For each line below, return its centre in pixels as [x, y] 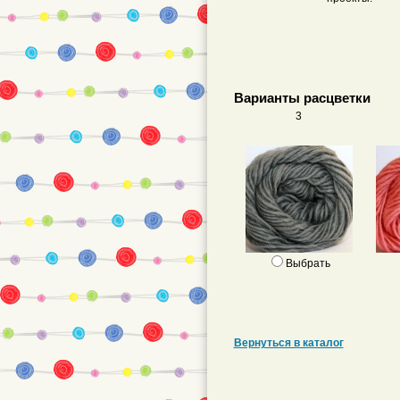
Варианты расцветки [302, 98]
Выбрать [308, 263]
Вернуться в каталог [288, 343]
